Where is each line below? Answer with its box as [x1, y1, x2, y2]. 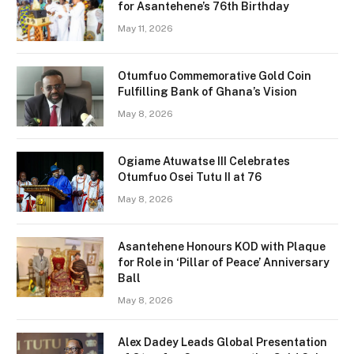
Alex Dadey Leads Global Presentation [118, 336, 327, 349]
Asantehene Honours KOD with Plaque [118, 240, 326, 254]
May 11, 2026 [118, 23, 173, 35]
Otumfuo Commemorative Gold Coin [118, 70, 311, 83]
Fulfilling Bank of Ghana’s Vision [118, 85, 297, 99]
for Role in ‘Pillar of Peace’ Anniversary [118, 256, 330, 269]
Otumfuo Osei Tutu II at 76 [118, 171, 262, 184]
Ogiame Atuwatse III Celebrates [118, 155, 290, 168]
